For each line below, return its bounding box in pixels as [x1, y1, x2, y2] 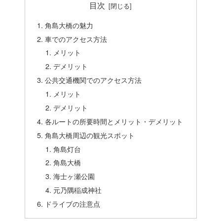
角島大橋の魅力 [44, 19, 93, 30]
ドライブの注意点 [44, 198, 100, 209]
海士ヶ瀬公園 [53, 171, 95, 182]
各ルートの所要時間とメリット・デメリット [44, 115, 183, 126]
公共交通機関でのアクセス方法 [44, 74, 142, 85]
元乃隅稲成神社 [53, 184, 102, 195]
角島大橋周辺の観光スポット [44, 129, 135, 140]
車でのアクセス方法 [44, 33, 107, 44]
